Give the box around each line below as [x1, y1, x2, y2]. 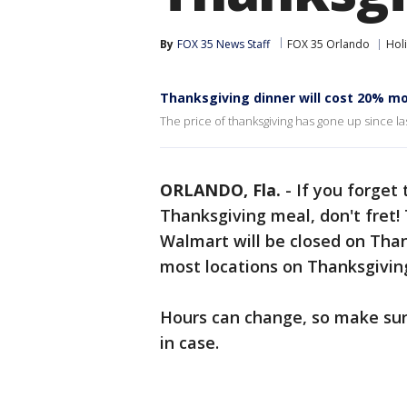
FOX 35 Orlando [287, 36, 370, 52]
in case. [160, 332, 219, 353]
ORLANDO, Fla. [160, 179, 281, 201]
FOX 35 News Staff [177, 36, 270, 52]
